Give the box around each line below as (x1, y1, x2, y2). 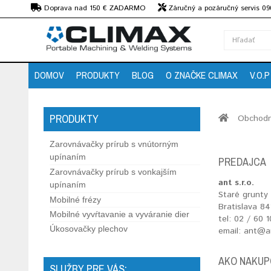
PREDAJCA (218, 154, 267, 169)
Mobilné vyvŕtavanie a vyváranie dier (50, 209, 189, 219)
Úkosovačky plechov (50, 224, 128, 233)
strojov (31, 15, 53, 25)
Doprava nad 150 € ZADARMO (42, 3, 146, 13)
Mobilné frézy (50, 195, 101, 204)
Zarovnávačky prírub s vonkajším (50, 167, 177, 177)
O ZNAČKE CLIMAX (166, 68, 238, 82)
